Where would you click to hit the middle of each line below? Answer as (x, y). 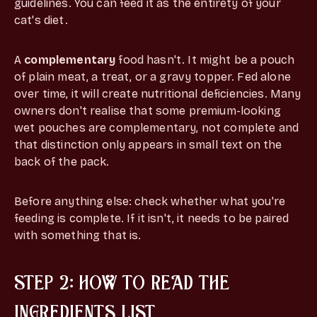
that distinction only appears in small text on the (148, 144)
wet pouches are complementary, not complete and (157, 127)
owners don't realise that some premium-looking (148, 110)
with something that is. (78, 235)
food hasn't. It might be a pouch (205, 59)
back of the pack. (62, 161)
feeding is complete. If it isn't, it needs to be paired (152, 218)
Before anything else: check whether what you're (150, 201)
